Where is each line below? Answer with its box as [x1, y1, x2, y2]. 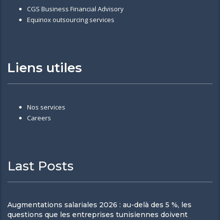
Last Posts [7, 158, 74, 174]
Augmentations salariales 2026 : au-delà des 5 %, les [7, 200, 192, 209]
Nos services [27, 102, 65, 111]
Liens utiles [7, 59, 82, 76]
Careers [27, 113, 51, 122]
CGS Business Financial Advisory [27, 4, 124, 13]
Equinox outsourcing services [27, 15, 114, 24]
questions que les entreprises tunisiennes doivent [7, 210, 188, 219]
